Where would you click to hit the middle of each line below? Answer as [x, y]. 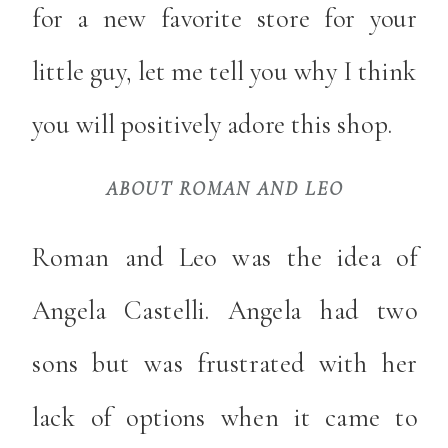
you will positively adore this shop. [212, 123]
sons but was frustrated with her [225, 363]
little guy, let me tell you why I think [225, 70]
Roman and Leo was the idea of [225, 256]
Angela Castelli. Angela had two [225, 310]
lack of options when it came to [225, 416]
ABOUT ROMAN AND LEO [224, 188]
